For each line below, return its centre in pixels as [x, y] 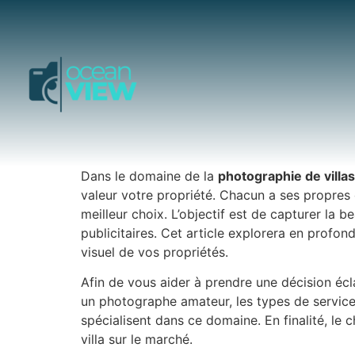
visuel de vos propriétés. [155, 252]
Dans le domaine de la [149, 176]
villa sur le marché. [137, 340]
